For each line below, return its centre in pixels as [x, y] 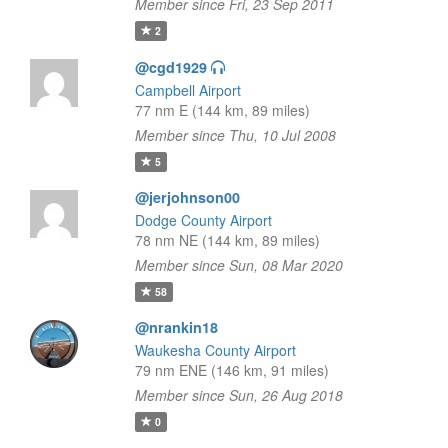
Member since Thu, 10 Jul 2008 [235, 135]
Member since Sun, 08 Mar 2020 [238, 265]
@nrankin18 [176, 327]
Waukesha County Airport [215, 350]
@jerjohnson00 [187, 197]
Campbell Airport [187, 90]
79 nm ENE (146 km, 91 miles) [231, 370]
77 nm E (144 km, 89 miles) [222, 110]
